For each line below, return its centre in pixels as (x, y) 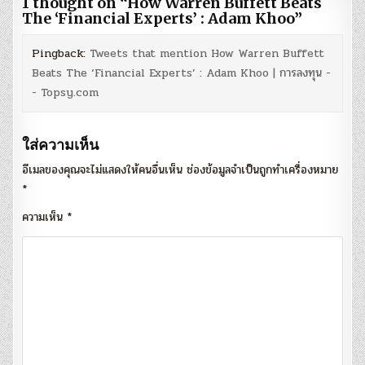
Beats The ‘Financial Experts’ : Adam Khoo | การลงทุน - (182, 73)
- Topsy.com (66, 93)
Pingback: (61, 54)
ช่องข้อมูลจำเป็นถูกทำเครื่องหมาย (263, 170)
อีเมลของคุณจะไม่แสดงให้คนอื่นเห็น (103, 170)
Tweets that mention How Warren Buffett (207, 54)
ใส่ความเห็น (61, 145)
